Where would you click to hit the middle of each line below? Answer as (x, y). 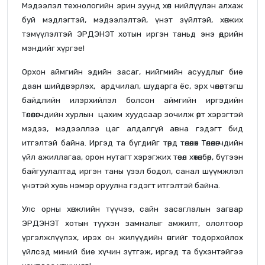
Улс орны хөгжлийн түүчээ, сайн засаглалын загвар (132, 209)
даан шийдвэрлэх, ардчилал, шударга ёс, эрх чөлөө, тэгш (132, 85)
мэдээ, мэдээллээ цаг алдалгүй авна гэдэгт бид (132, 128)
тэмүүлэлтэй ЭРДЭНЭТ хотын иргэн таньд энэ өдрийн (132, 33)
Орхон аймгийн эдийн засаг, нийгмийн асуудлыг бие (132, 71)
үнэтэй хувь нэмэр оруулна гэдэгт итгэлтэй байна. (121, 185)
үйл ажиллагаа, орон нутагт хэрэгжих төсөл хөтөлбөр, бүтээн (132, 156)
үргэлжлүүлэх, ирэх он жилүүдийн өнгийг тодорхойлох (132, 237)
